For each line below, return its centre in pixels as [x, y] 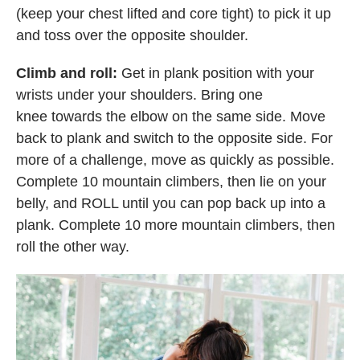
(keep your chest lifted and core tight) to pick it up [174, 14]
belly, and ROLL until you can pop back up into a [171, 204]
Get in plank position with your [218, 74]
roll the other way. [75, 247]
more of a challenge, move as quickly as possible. [175, 160]
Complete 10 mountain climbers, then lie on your [171, 182]
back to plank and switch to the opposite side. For [174, 139]
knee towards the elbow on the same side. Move [171, 117]
